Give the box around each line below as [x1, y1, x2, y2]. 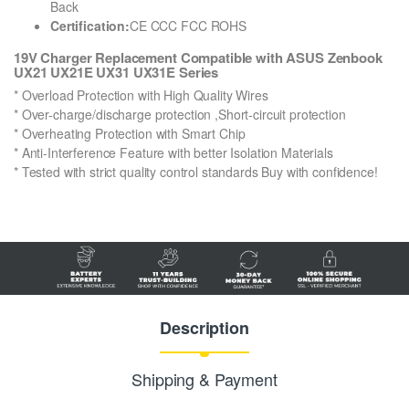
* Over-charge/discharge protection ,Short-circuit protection [14, 105, 346, 124]
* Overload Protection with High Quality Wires [14, 86, 268, 105]
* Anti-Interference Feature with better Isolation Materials [14, 143, 333, 163]
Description [160, 315, 249, 340]
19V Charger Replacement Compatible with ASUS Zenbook [14, 47, 383, 68]
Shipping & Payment [131, 366, 278, 391]
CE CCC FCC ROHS [130, 16, 246, 35]
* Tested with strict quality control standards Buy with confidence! [14, 163, 378, 182]
